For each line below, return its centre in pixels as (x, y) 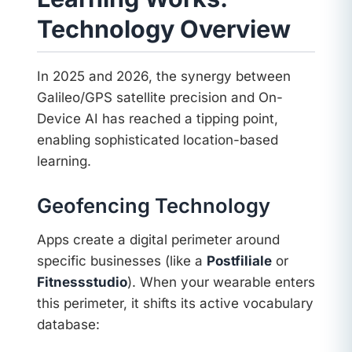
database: (68, 325)
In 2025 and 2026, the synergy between (163, 76)
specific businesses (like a (121, 261)
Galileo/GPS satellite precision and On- (159, 97)
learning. (64, 161)
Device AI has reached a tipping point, (157, 118)
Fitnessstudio (82, 282)
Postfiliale (239, 261)
